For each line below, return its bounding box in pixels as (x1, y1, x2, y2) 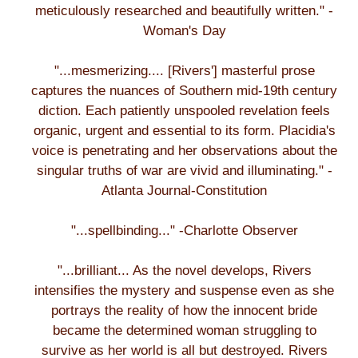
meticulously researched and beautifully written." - (35, 3, 334, 18)
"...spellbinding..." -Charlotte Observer (70, 223, 298, 238)
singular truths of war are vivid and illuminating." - (36, 163, 332, 178)
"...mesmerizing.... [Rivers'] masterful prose (54, 63, 315, 78)
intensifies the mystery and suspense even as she (34, 283, 335, 298)
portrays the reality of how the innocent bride (51, 303, 318, 318)
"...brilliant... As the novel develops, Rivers (57, 263, 312, 278)
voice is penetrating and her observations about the (31, 143, 337, 158)
